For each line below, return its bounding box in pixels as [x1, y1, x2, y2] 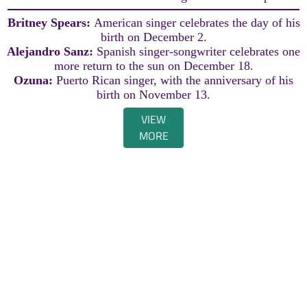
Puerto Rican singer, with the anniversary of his [56, 73, 293, 88]
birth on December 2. [100, 30, 207, 45]
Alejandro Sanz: [7, 45, 97, 59]
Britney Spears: [7, 16, 94, 30]
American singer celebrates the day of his [93, 16, 300, 30]
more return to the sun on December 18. [53, 59, 254, 73]
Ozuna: [14, 73, 56, 88]
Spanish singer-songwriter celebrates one [97, 45, 300, 59]
